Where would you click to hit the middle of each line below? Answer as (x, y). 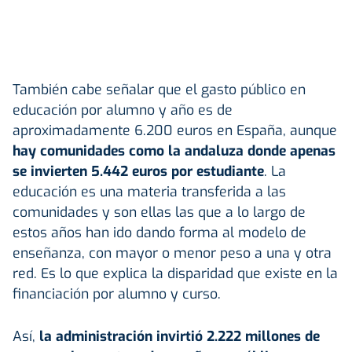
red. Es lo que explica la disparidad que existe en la (175, 273)
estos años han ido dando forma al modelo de (159, 232)
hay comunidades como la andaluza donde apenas (174, 150)
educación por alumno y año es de (123, 110)
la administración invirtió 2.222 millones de (180, 336)
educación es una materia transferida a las (149, 191)
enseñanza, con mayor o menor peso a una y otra (172, 253)
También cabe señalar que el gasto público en (159, 89)
